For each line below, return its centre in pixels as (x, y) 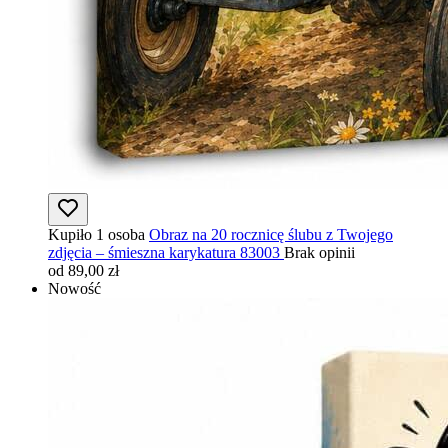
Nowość (74, 288)
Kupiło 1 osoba (96, 234)
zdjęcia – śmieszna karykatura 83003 (164, 252)
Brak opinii (319, 252)
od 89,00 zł (83, 270)
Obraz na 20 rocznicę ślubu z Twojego (271, 234)
